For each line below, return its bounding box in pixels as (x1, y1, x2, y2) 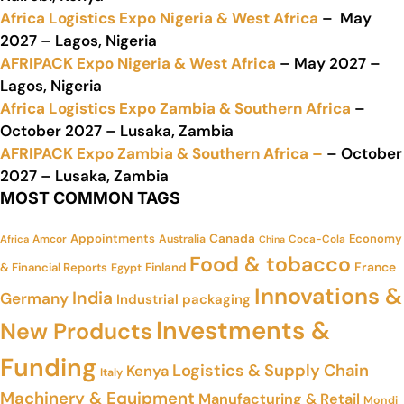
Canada (209, 230, 255, 246)
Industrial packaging (116, 289, 251, 308)
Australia (159, 231, 206, 246)
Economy (349, 230, 402, 246)
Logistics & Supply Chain (172, 359, 369, 381)
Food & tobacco (189, 250, 351, 278)
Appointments (70, 230, 155, 246)
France (354, 258, 396, 275)
